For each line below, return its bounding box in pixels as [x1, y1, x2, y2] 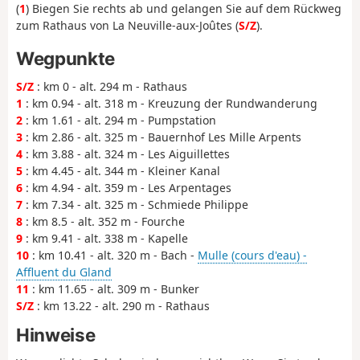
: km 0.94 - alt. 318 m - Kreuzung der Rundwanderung [22, 96, 317, 112]
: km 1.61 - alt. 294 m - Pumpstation [22, 112, 216, 129]
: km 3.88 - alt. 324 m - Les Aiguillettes [22, 146, 230, 162]
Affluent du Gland [16, 264, 112, 280]
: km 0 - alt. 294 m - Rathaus [34, 79, 187, 95]
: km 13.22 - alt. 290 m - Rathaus [34, 298, 210, 314]
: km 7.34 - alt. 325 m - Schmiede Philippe [22, 197, 248, 213]
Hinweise [16, 323, 96, 346]
